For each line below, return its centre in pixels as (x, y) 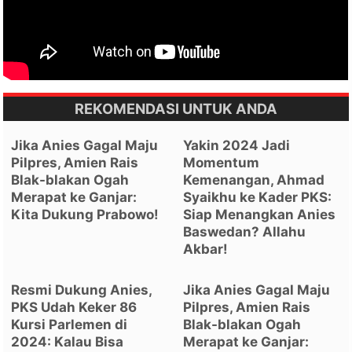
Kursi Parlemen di (70, 324)
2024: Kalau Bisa (68, 341)
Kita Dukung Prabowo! (85, 214)
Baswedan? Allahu (245, 231)
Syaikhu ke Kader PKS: (258, 197)
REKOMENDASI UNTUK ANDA (176, 108)
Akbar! (206, 249)
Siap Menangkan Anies (260, 214)
